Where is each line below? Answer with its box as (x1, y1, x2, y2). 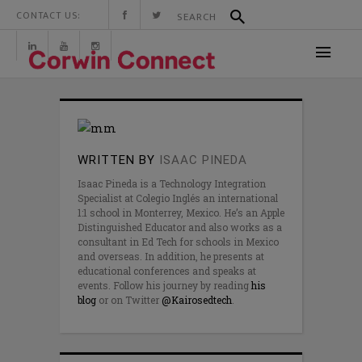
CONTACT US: (16, 7, 81, 23)
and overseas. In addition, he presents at (78, 250, 264, 263)
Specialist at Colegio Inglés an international (78, 192, 278, 204)
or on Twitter (96, 293, 162, 306)
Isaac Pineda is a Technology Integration (78, 177, 266, 190)
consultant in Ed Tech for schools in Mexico (78, 235, 279, 248)
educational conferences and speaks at (78, 264, 256, 277)
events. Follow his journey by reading (78, 279, 251, 292)
